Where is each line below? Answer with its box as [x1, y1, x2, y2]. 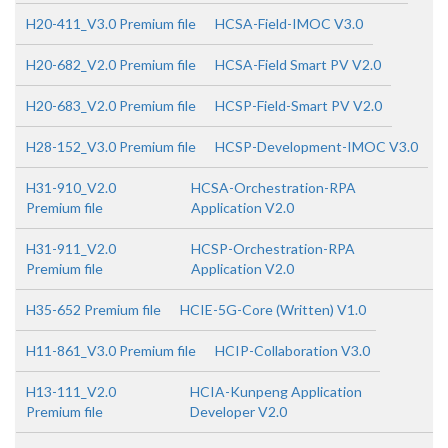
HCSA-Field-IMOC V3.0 [215, 15, 363, 32]
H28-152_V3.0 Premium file [26, 138, 196, 155]
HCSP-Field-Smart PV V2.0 [215, 97, 382, 114]
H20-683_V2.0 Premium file [26, 97, 196, 114]
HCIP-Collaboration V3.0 [215, 342, 370, 359]
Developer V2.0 [190, 403, 288, 420]
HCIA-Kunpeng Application [190, 383, 363, 400]
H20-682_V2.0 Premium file [26, 56, 196, 73]
